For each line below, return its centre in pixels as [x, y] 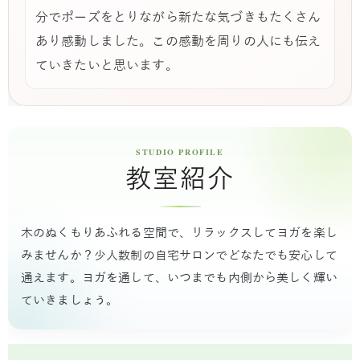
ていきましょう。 [70, 301]
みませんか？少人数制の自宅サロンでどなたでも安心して [179, 256]
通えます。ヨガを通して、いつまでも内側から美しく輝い [179, 278]
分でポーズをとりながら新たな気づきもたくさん [178, 18]
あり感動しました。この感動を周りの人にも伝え [178, 42]
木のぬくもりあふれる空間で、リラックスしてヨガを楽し [179, 233]
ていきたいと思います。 [107, 66]
